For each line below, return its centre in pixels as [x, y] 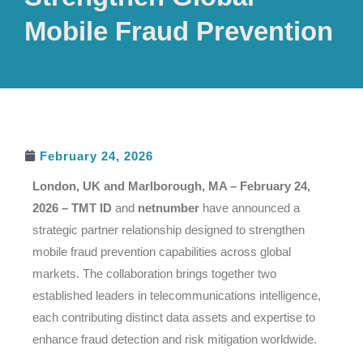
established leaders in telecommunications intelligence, [177, 295]
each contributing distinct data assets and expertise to [174, 317]
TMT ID [92, 207]
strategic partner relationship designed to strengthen [169, 229]
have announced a [250, 207]
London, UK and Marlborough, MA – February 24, [171, 186]
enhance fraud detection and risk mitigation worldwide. [175, 339]
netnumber [169, 207]
